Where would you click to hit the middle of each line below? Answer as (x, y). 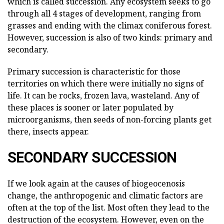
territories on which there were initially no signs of (105, 84)
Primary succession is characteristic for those (94, 72)
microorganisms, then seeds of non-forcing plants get (109, 120)
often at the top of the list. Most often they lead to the (108, 208)
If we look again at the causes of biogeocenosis (96, 184)
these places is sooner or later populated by (90, 108)
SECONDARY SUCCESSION (92, 158)
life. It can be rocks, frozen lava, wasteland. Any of (103, 96)
